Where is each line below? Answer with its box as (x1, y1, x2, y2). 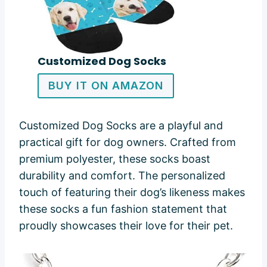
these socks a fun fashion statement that (19, 203, 227, 216)
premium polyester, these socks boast (19, 153, 210, 166)
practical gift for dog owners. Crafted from (19, 136, 236, 149)
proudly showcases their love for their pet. (19, 219, 233, 232)
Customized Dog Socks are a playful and (19, 119, 223, 132)
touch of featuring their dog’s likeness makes (19, 186, 245, 199)
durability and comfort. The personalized (19, 169, 225, 182)
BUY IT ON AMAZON (48, 79, 163, 92)
